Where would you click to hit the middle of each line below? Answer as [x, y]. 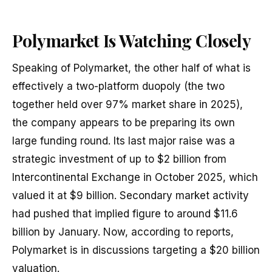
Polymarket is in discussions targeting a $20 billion [136, 250]
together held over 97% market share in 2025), [127, 105]
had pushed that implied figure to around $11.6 [125, 214]
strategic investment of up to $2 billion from [119, 159]
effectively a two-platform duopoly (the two [118, 87]
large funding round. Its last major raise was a [124, 141]
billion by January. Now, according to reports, [123, 232]
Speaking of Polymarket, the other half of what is [131, 68]
